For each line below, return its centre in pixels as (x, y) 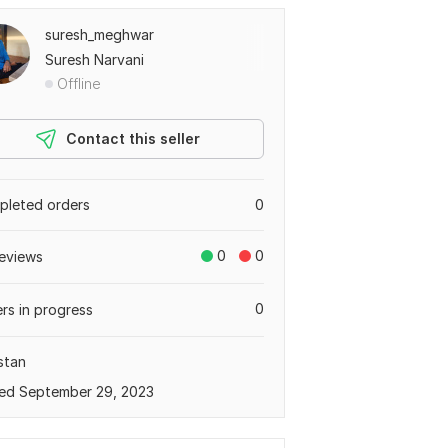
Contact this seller (133, 138)
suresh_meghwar (99, 34)
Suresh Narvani (94, 59)
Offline (79, 83)
